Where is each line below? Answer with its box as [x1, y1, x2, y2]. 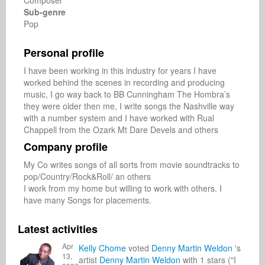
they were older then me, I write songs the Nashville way [24, 100, 234, 112]
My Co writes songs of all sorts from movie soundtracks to [24, 159, 240, 170]
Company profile [24, 139, 108, 154]
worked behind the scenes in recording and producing [24, 76, 225, 88]
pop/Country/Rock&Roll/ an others [24, 170, 151, 182]
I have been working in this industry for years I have [24, 64, 216, 76]
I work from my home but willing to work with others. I [24, 182, 222, 194]
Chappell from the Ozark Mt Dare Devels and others [24, 124, 218, 135]
